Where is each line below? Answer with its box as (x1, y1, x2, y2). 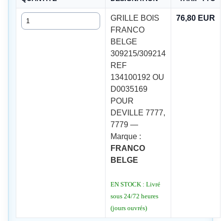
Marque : (110, 132, 141, 141)
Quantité (20, 13, 50, 22)
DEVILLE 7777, (110, 108, 165, 117)
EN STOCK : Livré (110, 180, 160, 188)
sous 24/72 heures (110, 192, 158, 200)
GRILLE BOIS (110, 13, 159, 22)
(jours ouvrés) (110, 204, 147, 212)
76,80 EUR (176, 13, 215, 22)
